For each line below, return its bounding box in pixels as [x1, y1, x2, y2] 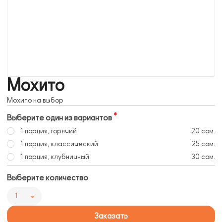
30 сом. [191, 153, 215, 161]
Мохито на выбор [7, 97, 63, 105]
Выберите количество [7, 173, 88, 183]
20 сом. [191, 127, 215, 135]
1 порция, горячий [19, 127, 77, 135]
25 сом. [192, 140, 215, 148]
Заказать [94, 211, 128, 221]
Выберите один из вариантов [7, 113, 112, 123]
